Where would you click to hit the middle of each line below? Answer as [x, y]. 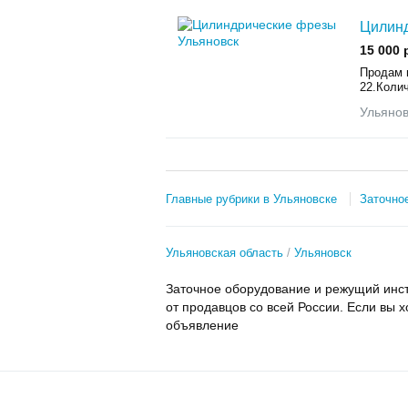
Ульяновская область [224, 253]
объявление [204, 325]
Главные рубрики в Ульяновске [251, 199]
